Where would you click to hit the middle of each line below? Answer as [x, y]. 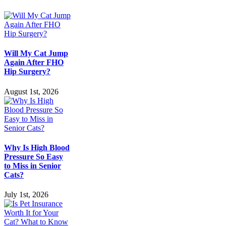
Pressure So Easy [34, 156]
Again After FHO [34, 63]
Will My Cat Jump [36, 53]
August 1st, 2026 [31, 91]
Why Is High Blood [37, 147]
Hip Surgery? [27, 72]
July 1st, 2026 [26, 195]
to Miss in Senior [33, 165]
